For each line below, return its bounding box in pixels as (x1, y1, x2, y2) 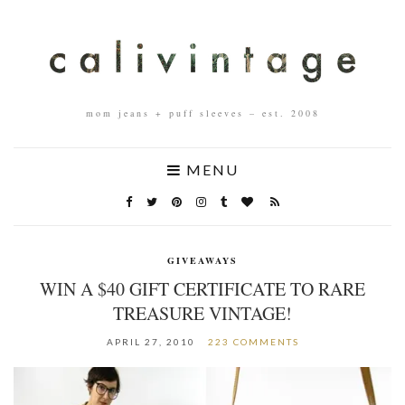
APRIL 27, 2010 (106, 335, 195, 347)
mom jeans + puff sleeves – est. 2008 (85, 106, 320, 119)
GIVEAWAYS (167, 253, 238, 267)
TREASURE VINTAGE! (113, 300, 292, 325)
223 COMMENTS (207, 335, 299, 347)
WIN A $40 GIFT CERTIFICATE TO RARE (40, 276, 365, 301)
